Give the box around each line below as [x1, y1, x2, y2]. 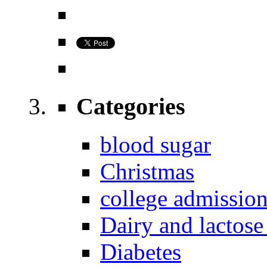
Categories [76, 92, 185, 120]
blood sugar [100, 132, 211, 158]
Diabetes [100, 239, 181, 265]
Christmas [100, 159, 194, 185]
